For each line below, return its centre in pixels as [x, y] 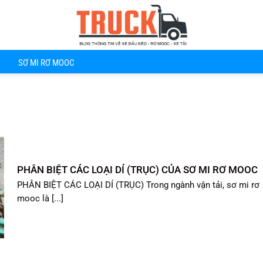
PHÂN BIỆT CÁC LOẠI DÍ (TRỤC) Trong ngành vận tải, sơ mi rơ [139, 185]
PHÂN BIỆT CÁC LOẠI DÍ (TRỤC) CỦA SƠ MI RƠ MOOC [138, 170]
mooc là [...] [41, 198]
